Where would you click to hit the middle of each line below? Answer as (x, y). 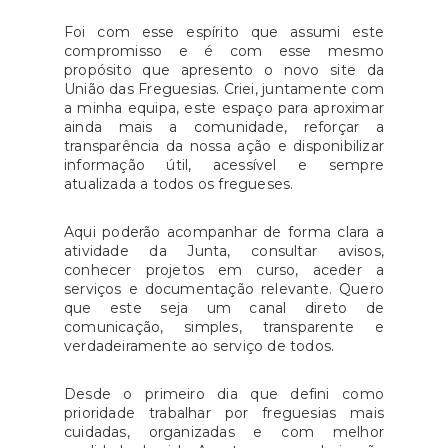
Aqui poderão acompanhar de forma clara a (224, 232)
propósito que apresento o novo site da (224, 70)
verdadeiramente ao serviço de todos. (199, 346)
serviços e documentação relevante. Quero (224, 289)
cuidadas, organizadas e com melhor (224, 432)
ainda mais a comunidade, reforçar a (224, 127)
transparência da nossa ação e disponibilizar (224, 146)
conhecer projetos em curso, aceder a (224, 270)
